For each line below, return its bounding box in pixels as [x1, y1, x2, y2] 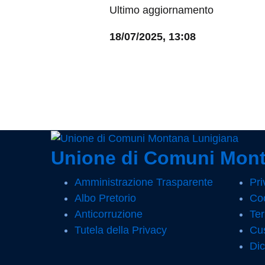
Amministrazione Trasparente [75, 176, 213, 188]
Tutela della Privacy [75, 224, 167, 236]
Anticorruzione [75, 208, 143, 220]
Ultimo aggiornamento [109, 4, 214, 16]
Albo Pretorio [75, 192, 136, 204]
